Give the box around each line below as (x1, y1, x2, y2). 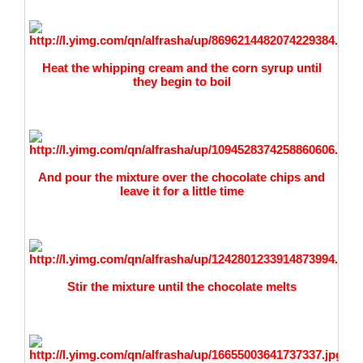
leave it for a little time (119, 184, 244, 198)
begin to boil (160, 75, 231, 88)
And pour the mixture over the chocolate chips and (38, 170, 325, 184)
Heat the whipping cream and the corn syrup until (41, 61, 322, 75)
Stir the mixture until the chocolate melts (66, 280, 297, 293)
